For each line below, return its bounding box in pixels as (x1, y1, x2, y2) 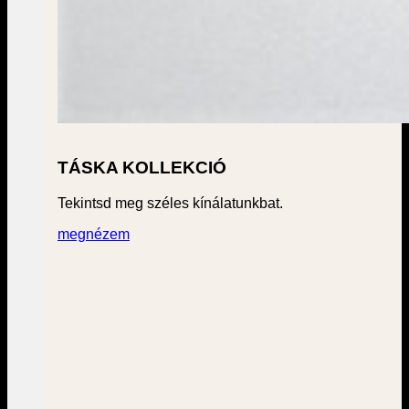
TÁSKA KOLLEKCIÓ (58, 158, 226, 178)
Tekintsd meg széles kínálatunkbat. (58, 194, 283, 211)
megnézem (58, 225, 130, 242)
